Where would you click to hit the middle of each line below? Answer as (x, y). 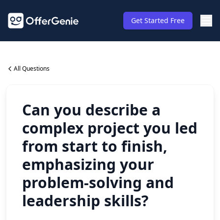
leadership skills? (85, 201)
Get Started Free (158, 20)
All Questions (32, 69)
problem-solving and (98, 182)
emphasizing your (88, 164)
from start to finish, (95, 146)
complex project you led (110, 128)
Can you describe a (91, 110)
